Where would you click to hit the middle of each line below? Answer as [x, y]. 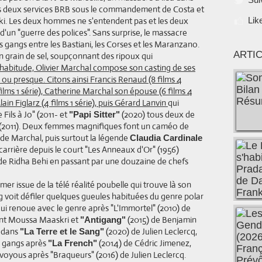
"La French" [73, 243]
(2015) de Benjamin [161, 220]
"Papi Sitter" [94, 114]
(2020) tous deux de [157, 114]
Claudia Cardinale [166, 138]
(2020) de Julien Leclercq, [151, 231]
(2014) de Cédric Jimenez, [144, 243]
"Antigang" [103, 220]
